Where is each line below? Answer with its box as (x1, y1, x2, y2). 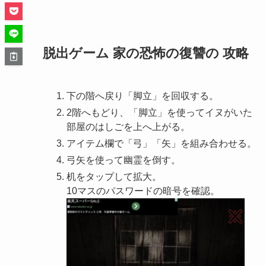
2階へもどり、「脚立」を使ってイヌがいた (66, 107, 252, 118)
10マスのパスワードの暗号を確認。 (66, 186, 220, 197)
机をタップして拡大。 (66, 172, 161, 182)
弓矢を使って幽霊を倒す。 (66, 155, 180, 166)
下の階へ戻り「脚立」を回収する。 (66, 91, 218, 102)
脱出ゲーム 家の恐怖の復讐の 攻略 (43, 46, 249, 61)
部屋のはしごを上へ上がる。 (66, 122, 190, 132)
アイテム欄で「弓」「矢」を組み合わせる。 (66, 138, 256, 149)
